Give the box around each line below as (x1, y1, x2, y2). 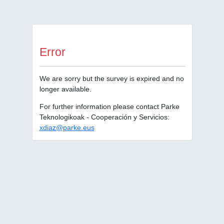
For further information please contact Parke (39, 102, 179, 110)
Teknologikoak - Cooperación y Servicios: (39, 113, 169, 121)
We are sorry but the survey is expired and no (39, 74, 184, 82)
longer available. (39, 85, 91, 93)
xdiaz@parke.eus (39, 123, 94, 131)
